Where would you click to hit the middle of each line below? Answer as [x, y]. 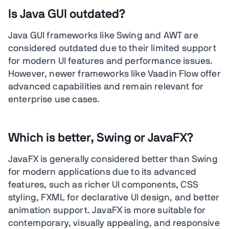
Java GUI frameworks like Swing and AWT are [103, 36]
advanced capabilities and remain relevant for [106, 87]
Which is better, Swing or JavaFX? [101, 138]
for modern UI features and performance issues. [111, 62]
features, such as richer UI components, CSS [103, 185]
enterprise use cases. [54, 100]
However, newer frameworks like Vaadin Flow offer [114, 74]
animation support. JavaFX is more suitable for [107, 211]
